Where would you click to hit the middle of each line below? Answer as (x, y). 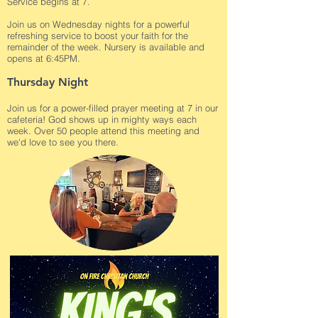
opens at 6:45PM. (44, 58)
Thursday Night (48, 82)
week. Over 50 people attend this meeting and (103, 130)
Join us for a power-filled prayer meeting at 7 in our (113, 108)
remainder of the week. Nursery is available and (106, 46)
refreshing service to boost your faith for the (98, 35)
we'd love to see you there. (63, 142)
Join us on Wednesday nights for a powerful (98, 24)
